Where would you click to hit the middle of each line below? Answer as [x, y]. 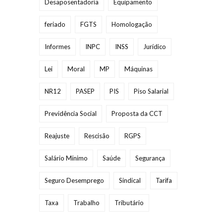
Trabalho [86, 202]
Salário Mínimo [66, 158]
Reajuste [57, 136]
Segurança [150, 158]
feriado [55, 24]
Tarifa [164, 180]
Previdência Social [71, 113]
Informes [57, 46]
